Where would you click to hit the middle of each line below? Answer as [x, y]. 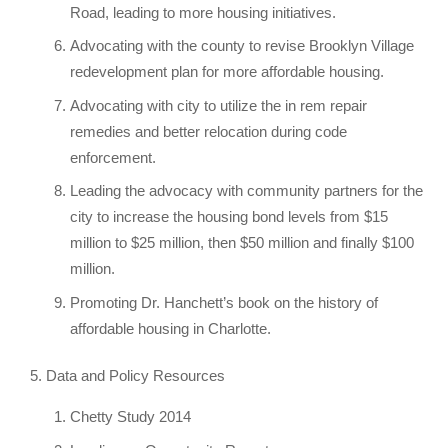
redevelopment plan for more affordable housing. [229, 72]
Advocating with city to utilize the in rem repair [219, 105]
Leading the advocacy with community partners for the [247, 191]
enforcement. [115, 157]
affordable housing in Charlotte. [171, 329]
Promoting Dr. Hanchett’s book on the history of [224, 303]
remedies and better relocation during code [209, 131]
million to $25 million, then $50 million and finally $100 [242, 243]
